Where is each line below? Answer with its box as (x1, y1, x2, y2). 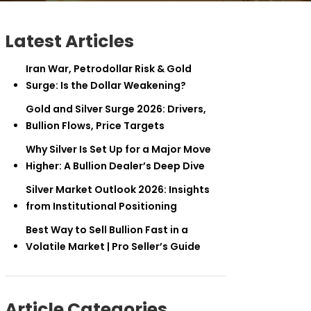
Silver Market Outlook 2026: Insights (26, 183, 210, 197)
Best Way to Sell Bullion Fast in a (26, 223, 188, 237)
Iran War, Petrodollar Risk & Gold (26, 62, 192, 76)
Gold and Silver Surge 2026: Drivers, (26, 102, 206, 117)
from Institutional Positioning (26, 199, 177, 214)
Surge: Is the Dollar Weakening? (26, 78, 186, 93)
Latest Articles (5, 29, 134, 54)
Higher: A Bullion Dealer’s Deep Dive (26, 159, 205, 174)
